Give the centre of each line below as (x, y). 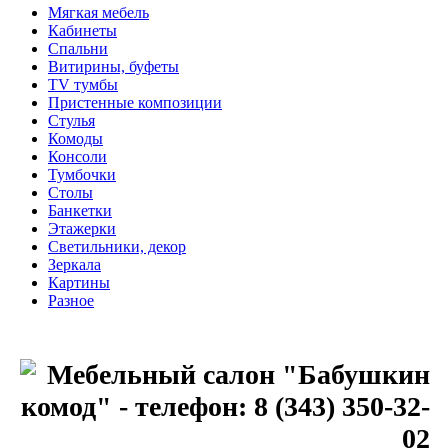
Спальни (78, 49)
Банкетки (80, 211)
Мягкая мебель (98, 13)
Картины (79, 283)
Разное (71, 301)
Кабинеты (82, 31)
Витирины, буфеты (113, 67)
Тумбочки (82, 175)
